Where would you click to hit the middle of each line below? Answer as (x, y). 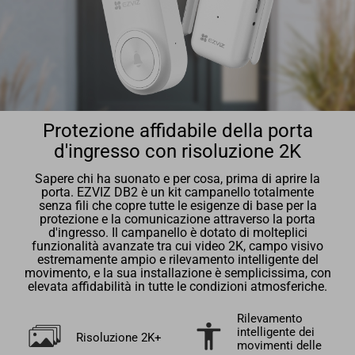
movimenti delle (279, 345)
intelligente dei (275, 332)
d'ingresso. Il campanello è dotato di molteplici (177, 233)
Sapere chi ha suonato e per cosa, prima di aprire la (177, 179)
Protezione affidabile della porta (177, 130)
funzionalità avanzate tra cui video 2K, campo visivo (177, 246)
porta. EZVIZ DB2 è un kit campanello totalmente (177, 192)
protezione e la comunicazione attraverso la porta (177, 219)
